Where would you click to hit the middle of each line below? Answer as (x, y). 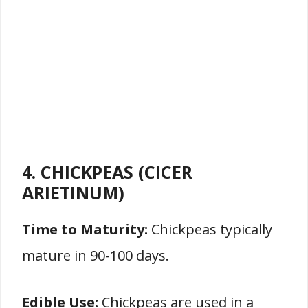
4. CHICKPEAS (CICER (107, 172)
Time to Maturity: (85, 229)
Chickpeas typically (210, 229)
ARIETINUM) (73, 192)
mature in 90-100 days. (96, 255)
